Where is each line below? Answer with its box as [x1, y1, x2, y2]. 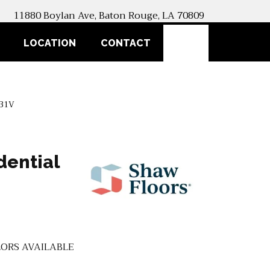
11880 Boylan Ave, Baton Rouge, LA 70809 [14, 7, 205, 24]
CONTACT [101, 37, 151, 49]
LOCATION [24, 37, 77, 49]
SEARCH [195, 36, 238, 48]
